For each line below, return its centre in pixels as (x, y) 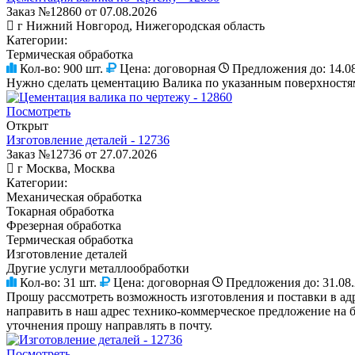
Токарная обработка (60, 211)
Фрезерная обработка (64, 225)
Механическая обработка (74, 197)
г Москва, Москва (66, 168)
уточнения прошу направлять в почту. (109, 325)
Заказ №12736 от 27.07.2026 (82, 154)
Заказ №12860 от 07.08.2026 (82, 11)
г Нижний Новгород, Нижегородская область (141, 25)
